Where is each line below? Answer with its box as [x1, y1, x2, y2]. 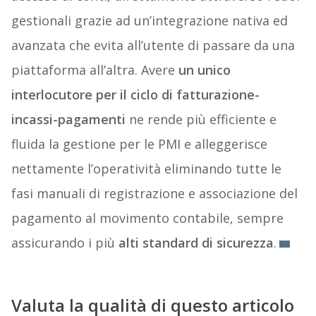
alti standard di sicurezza [118, 234, 274, 252]
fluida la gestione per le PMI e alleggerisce [11, 135, 267, 153]
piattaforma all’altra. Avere [11, 61, 178, 79]
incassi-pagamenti [11, 111, 126, 128]
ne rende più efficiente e [125, 111, 276, 128]
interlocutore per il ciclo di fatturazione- [11, 86, 260, 104]
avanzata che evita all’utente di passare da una [11, 37, 295, 54]
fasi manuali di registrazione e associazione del [11, 185, 298, 202]
